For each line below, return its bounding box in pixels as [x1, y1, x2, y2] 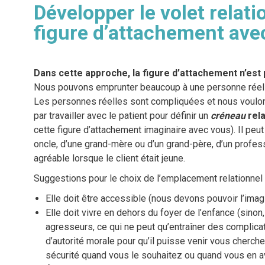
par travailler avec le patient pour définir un [33, 110, 211, 122]
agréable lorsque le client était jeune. [33, 153, 185, 164]
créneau [210, 110, 245, 122]
